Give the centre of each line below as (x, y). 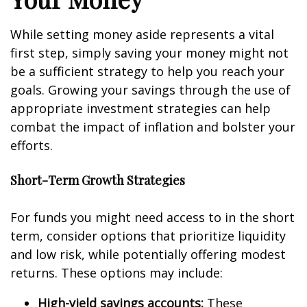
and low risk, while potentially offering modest (148, 254)
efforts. (32, 145)
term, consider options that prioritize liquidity (148, 236)
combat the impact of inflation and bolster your (153, 127)
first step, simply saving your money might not (149, 53)
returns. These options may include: (116, 273)
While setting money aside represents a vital (142, 34)
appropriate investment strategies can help (140, 108)
